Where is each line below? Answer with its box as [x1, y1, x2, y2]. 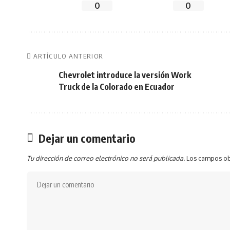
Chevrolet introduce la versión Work [59, 70, 191, 80]
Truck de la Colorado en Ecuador [59, 82, 175, 92]
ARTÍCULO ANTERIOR [33, 52, 104, 60]
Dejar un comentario [39, 131, 136, 145]
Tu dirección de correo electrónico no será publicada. [27, 154, 185, 162]
